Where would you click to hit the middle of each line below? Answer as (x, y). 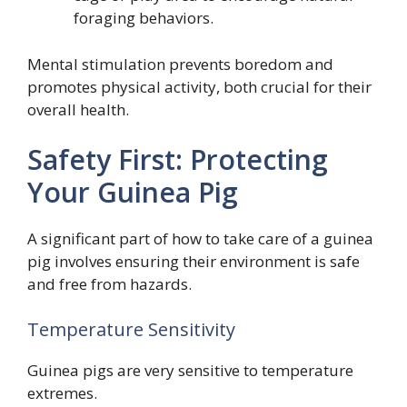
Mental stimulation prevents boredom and (180, 64)
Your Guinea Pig (133, 193)
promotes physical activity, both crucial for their (199, 86)
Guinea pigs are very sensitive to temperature (190, 370)
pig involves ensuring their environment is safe (194, 262)
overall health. (78, 109)
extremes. (62, 392)
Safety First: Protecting (178, 160)
